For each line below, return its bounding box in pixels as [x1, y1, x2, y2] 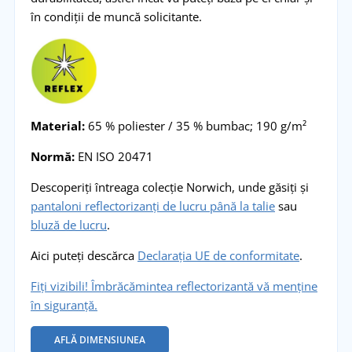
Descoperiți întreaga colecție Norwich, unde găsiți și [30, 178, 309, 195]
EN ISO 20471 [74, 148, 153, 164]
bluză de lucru [30, 216, 107, 233]
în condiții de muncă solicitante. [30, 8, 202, 24]
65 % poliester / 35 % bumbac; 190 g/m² [84, 117, 306, 134]
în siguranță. [30, 296, 97, 313]
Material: [30, 117, 85, 134]
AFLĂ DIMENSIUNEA [53, 332, 145, 346]
